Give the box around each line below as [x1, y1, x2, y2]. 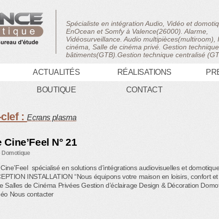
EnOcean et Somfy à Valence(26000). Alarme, [66, 27, 208, 35]
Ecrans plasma [27, 113, 77, 122]
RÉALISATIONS [117, 68, 172, 76]
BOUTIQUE [37, 86, 76, 94]
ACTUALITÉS [33, 68, 80, 76]
